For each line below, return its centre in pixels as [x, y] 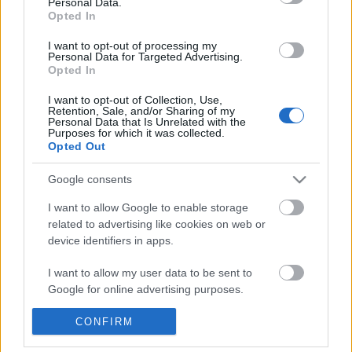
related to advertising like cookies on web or [157, 224]
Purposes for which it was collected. [136, 132]
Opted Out [77, 146]
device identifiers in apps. [111, 240]
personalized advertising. [110, 337]
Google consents [90, 180]
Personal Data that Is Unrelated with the [147, 121]
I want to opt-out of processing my [132, 45]
